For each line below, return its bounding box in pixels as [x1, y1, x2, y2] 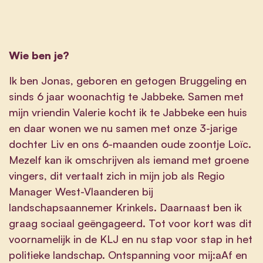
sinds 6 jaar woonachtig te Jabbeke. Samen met [9, 89, 244, 103]
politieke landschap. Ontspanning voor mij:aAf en [9, 248, 247, 261]
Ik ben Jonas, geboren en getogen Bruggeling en [9, 73, 247, 87]
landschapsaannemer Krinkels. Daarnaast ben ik [9, 200, 242, 214]
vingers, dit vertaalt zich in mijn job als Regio [9, 168, 225, 182]
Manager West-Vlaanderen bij [9, 184, 153, 198]
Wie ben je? [9, 48, 69, 62]
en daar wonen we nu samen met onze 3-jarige [9, 121, 237, 134]
